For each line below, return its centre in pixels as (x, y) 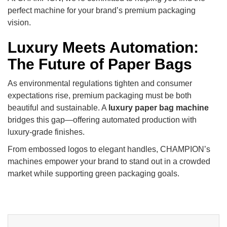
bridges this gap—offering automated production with (102, 120)
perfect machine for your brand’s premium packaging (102, 10)
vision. (19, 22)
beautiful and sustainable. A (58, 107)
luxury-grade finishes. (46, 132)
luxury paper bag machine (159, 107)
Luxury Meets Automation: (103, 47)
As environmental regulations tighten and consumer (100, 83)
